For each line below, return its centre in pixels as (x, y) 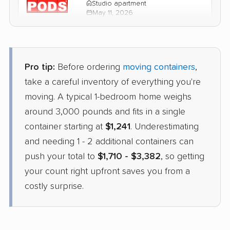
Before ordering (89, 67)
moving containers (159, 67)
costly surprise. (54, 186)
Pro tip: (40, 67)
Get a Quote (174, 42)
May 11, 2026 (113, 13)
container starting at (65, 127)
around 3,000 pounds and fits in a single (105, 112)
